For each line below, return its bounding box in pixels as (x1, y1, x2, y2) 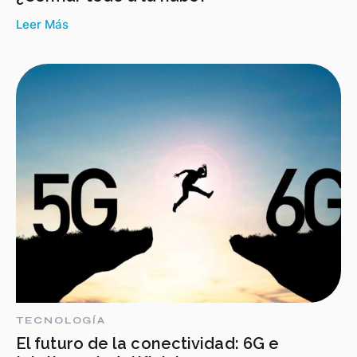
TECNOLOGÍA (16, 315, 107, 326)
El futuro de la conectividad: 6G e (16, 334, 280, 353)
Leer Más (16, 17, 69, 32)
